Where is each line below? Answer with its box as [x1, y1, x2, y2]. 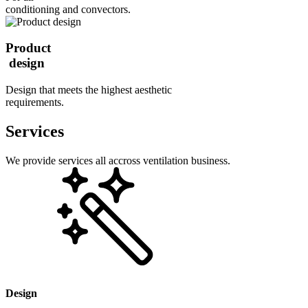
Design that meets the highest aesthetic [5, 83, 172, 96]
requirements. [5, 96, 64, 108]
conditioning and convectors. [5, 3, 131, 15]
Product [5, 41, 51, 56]
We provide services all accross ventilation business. [5, 154, 230, 166]
